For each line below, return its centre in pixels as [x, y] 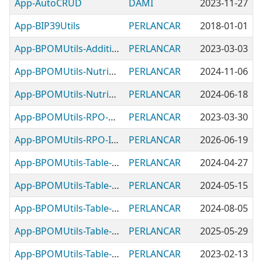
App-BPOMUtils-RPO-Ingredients [115, 140]
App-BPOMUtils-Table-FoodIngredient [116, 208]
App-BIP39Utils [47, 26]
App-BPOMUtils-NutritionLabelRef [113, 94]
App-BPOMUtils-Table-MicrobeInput [116, 254]
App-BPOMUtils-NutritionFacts [113, 71]
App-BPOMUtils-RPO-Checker [112, 117]
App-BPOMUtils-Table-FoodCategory [116, 185]
